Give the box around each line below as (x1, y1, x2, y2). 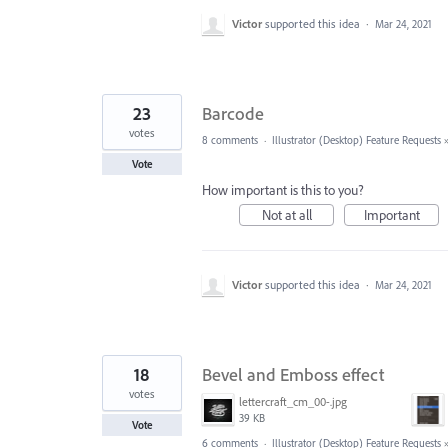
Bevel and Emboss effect (202, 362, 384, 386)
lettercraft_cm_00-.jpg (239, 393, 347, 409)
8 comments (202, 132, 258, 147)
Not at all (261, 205, 312, 224)
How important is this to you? (202, 180, 364, 199)
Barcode (202, 101, 264, 125)
